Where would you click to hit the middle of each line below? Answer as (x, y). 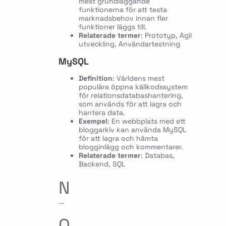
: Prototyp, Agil (166, 35)
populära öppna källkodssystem (133, 87)
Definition (95, 78)
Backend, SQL (102, 164)
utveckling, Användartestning (129, 44)
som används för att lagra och (130, 104)
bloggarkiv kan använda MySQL (132, 129)
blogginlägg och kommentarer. (131, 147)
